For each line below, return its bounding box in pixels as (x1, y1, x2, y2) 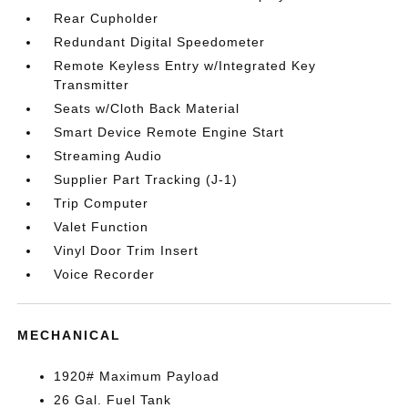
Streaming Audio (54, 148, 163, 163)
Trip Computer (54, 196, 149, 210)
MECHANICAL (17, 328, 122, 342)
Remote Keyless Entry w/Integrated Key (54, 58, 317, 73)
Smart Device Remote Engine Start (54, 125, 285, 139)
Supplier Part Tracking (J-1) (54, 172, 239, 187)
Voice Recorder (54, 267, 156, 281)
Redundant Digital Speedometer (54, 35, 266, 49)
